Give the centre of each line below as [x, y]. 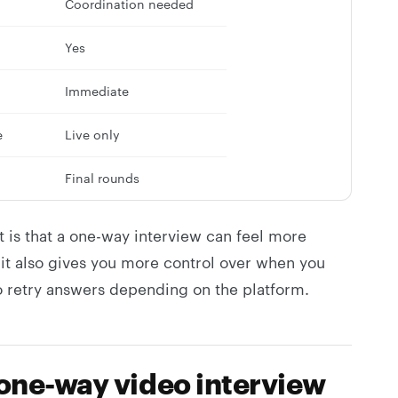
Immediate [97, 91]
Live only [92, 134]
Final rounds [102, 178]
